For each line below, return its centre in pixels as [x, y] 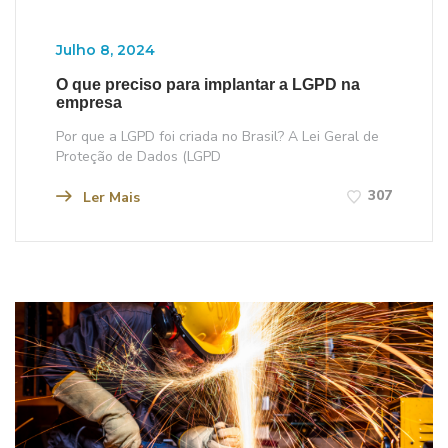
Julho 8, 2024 [105, 49]
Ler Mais [109, 197]
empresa [89, 102]
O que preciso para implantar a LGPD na [208, 84]
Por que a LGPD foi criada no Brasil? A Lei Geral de [217, 136]
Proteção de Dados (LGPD [138, 156]
